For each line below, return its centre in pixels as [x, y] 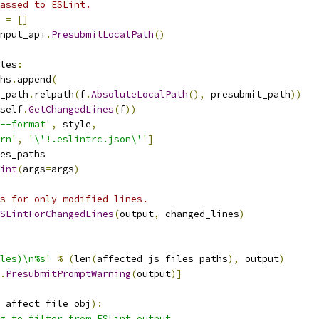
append [34, 79]
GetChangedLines [71, 109]
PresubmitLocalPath [103, 35]
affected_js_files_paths [162, 259]
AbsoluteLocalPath [140, 94]
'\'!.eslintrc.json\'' [88, 139]
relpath [54, 94]
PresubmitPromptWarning [68, 274]
